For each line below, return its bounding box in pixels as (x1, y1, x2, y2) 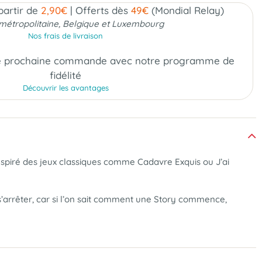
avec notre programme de (109, 54, 235, 67)
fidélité (50, 69, 81, 81)
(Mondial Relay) (149, 4, 224, 16)
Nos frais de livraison (28, 31, 103, 40)
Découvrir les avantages (22, 83, 109, 92)
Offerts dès (73, 4, 131, 16)
